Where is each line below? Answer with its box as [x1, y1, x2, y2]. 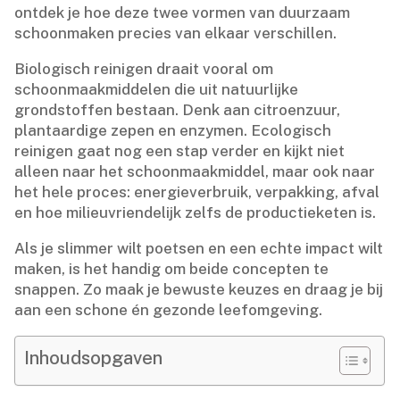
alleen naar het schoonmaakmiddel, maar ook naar [14, 162, 376, 180]
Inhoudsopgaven [24, 346, 163, 369]
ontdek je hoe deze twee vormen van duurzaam [14, 3, 351, 21]
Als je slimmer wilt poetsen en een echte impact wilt [14, 238, 384, 257]
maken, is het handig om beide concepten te [14, 259, 329, 278]
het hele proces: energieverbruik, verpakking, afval [14, 182, 380, 201]
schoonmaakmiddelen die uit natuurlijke [14, 79, 299, 98]
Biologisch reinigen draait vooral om [14, 59, 274, 78]
